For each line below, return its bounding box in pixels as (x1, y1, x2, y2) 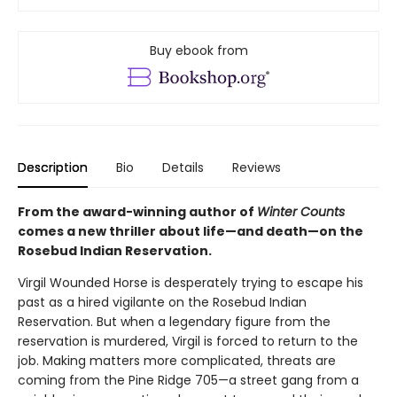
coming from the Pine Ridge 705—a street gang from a (18, 370, 359, 389)
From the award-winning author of (18, 202, 257, 221)
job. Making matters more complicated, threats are (18, 351, 336, 370)
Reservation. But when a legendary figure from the (18, 312, 331, 331)
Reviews (232, 158, 281, 176)
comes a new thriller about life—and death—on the (18, 222, 363, 240)
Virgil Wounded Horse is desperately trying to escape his (18, 273, 363, 292)
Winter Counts (257, 202, 345, 221)
